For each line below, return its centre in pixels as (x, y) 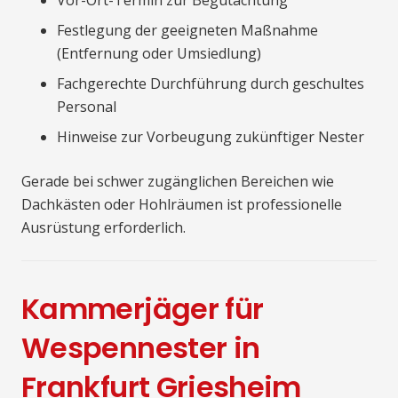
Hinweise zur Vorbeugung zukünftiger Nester (211, 137)
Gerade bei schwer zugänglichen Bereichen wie (178, 182)
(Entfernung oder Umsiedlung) (159, 54)
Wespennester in (141, 348)
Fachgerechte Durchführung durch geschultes (211, 84)
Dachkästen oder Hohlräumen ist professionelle (182, 205)
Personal (87, 107)
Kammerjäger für (143, 309)
